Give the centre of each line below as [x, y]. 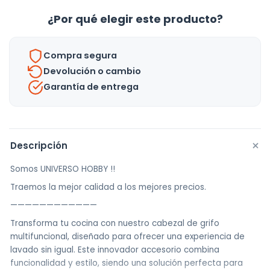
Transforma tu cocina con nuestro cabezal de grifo [115, 223]
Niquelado [35, 43]
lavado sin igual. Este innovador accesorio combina [115, 250]
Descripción [39, 145]
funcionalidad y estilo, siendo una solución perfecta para [127, 263]
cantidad [33, 92]
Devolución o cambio [92, 71]
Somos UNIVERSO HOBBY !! [63, 169]
